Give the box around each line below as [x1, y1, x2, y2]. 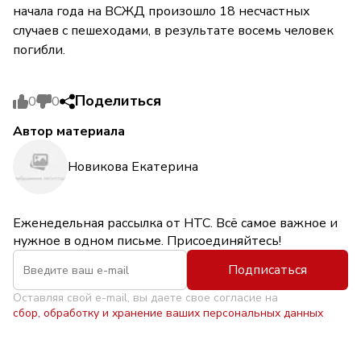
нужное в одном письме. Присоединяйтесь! [13, 232, 281, 251]
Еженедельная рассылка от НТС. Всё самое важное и [13, 214, 338, 233]
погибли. [13, 41, 65, 60]
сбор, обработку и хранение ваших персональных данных [13, 305, 323, 322]
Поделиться [75, 91, 161, 111]
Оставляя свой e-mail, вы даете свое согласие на [13, 290, 278, 306]
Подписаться [228, 261, 307, 280]
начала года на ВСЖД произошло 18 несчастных [13, 2, 310, 21]
